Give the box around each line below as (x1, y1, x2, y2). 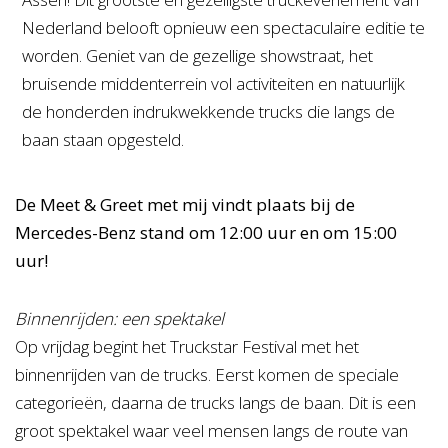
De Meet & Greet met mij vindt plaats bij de (15, 193, 355, 216)
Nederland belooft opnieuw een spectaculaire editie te (22, 16, 425, 39)
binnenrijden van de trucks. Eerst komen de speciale (15, 363, 399, 386)
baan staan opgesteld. (22, 128, 184, 151)
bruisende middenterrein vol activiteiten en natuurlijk (22, 72, 405, 95)
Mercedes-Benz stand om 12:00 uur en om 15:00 (15, 221, 397, 244)
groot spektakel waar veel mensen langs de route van (15, 419, 408, 442)
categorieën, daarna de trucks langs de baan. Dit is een (15, 391, 416, 414)
